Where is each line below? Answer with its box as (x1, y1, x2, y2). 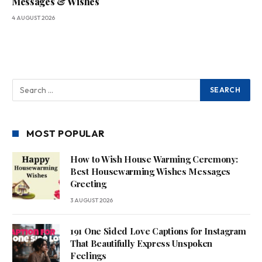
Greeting (70, 178, 106, 190)
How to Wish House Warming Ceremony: (70, 153, 238, 166)
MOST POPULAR (26, 127, 105, 140)
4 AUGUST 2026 (12, 14, 55, 22)
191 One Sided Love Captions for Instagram (70, 225, 246, 237)
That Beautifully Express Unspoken (70, 237, 213, 250)
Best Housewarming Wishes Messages (70, 166, 231, 178)
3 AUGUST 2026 (70, 196, 113, 205)
